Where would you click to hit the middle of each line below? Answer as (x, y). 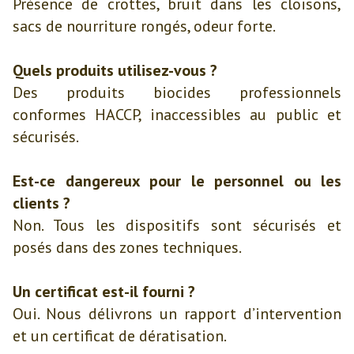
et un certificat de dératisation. (120, 336)
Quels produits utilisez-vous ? (115, 70)
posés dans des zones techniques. (127, 247)
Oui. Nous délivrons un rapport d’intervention (177, 314)
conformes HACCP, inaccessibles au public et (177, 115)
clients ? (41, 203)
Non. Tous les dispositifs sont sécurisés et (177, 225)
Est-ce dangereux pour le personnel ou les (177, 181)
